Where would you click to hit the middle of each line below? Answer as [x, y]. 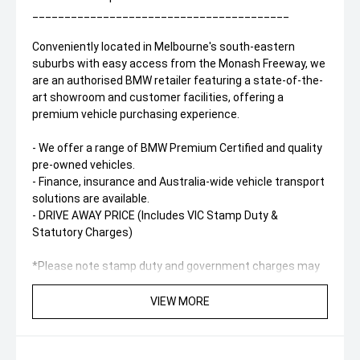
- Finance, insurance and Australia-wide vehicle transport [178, 182]
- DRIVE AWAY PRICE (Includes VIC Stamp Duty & [155, 216]
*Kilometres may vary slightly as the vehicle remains [167, 300]
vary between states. [87, 283]
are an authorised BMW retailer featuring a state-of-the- [178, 81]
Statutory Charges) [82, 233]
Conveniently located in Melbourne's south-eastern [164, 47]
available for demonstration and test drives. [145, 317]
